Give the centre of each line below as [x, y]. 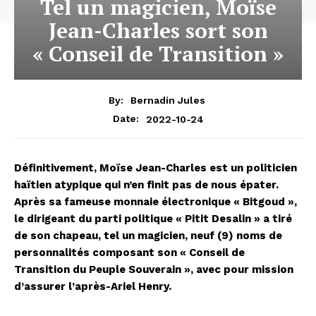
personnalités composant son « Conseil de [129, 253]
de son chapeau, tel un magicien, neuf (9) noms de [148, 236]
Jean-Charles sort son [158, 30]
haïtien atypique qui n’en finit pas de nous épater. [146, 185]
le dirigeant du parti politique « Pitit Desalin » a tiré [153, 219]
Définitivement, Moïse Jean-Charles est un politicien [156, 168]
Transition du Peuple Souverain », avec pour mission [154, 270]
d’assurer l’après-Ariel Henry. [93, 287]
